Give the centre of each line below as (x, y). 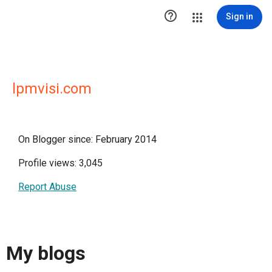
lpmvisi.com (52, 89)
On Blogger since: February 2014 (87, 139)
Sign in (240, 16)
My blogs (46, 253)
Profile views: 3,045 (60, 163)
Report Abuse (47, 187)
